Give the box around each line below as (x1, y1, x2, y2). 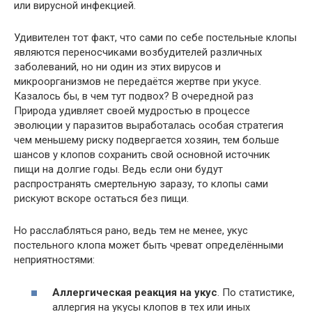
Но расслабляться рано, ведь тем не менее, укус (14, 224, 248, 237)
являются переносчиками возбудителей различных (14, 46, 262, 59)
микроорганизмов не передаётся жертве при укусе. (14, 75, 261, 88)
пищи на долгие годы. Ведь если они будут (14, 163, 223, 176)
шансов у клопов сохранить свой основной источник (14, 148, 270, 162)
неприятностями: (14, 253, 95, 267)
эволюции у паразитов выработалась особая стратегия (14, 119, 283, 132)
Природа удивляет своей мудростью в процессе (14, 104, 250, 118)
